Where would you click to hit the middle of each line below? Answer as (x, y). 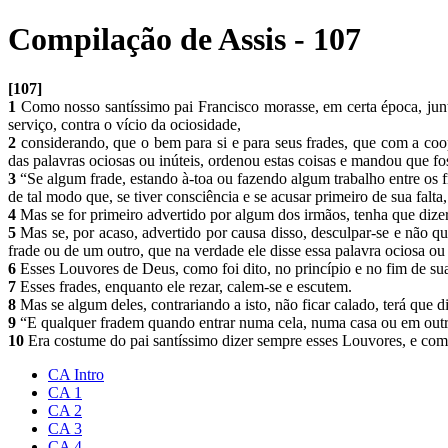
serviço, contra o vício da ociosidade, (126, 124)
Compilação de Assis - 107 (184, 39)
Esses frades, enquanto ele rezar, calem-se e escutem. (186, 286)
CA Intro (76, 374)
